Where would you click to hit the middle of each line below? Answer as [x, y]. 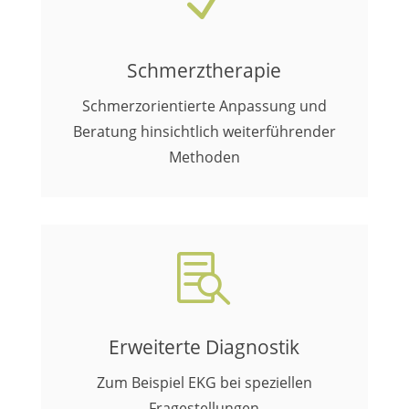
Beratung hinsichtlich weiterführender [204, 131]
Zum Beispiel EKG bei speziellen [204, 383]
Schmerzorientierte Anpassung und [204, 106]
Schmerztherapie [204, 70]
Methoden [204, 157]
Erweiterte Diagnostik [204, 347]
